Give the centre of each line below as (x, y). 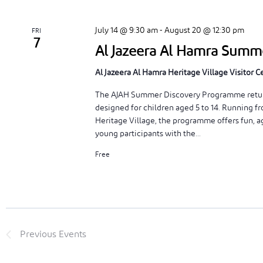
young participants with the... (148, 134)
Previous (39, 234)
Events (73, 234)
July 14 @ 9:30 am (127, 31)
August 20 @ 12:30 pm (205, 31)
